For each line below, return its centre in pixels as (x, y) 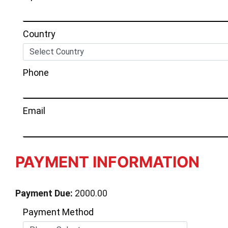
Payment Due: (44, 193)
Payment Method (58, 212)
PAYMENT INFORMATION (107, 162)
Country (39, 34)
